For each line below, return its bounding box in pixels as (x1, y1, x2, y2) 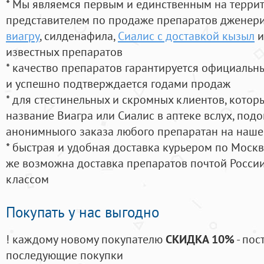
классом (6, 171, 49, 187)
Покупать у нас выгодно (6, 203, 159, 222)
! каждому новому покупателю (6, 231, 166, 247)
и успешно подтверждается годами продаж (6, 75, 230, 92)
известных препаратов (6, 44, 123, 60)
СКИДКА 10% (166, 231, 235, 247)
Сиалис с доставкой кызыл (118, 28, 255, 44)
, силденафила (39, 28, 113, 44)
